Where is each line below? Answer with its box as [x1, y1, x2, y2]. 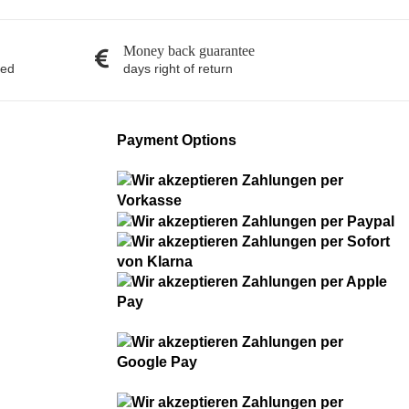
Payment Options [117, 131, 236, 148]
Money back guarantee [123, 42, 255, 58]
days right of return [123, 60, 233, 76]
